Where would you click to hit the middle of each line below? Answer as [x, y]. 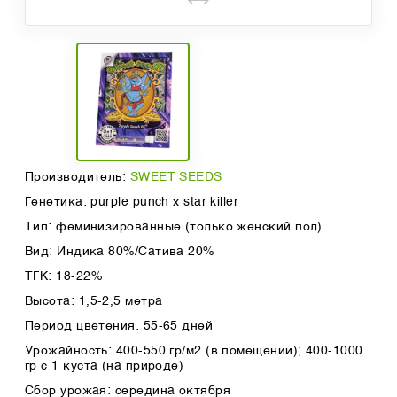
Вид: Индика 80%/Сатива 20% [120, 252]
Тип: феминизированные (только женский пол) [174, 227]
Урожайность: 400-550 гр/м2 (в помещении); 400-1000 [194, 351]
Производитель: [78, 178]
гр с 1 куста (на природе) [105, 366]
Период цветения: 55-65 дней [119, 327]
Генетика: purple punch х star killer [132, 202]
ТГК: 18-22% [63, 277]
